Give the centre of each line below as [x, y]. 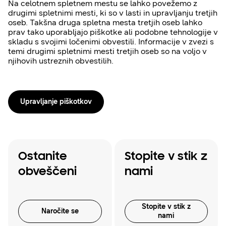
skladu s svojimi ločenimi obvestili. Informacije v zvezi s [111, 42]
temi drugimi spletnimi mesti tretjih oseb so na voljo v [107, 51]
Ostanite [43, 157]
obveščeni [47, 172]
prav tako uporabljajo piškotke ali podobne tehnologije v [113, 32]
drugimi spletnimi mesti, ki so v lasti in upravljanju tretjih [113, 13]
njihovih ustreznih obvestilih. [61, 61]
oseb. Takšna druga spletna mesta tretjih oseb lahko [105, 22]
